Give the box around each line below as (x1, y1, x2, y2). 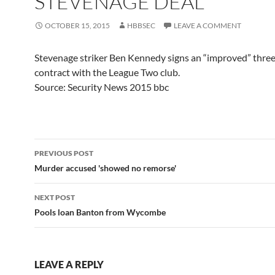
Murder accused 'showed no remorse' (34, 163, 176, 173)
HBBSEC (127, 21, 155, 30)
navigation (34, 160, 110, 180)
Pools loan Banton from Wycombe (34, 207, 166, 217)
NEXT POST (34, 193, 75, 202)
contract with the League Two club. (34, 66, 180, 78)
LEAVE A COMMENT (174, 21, 241, 30)
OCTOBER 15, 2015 (45, 21, 110, 30)
